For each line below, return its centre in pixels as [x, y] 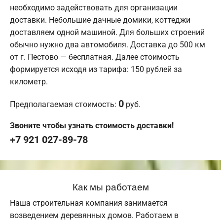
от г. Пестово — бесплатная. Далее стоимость [95, 57]
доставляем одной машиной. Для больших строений [107, 32]
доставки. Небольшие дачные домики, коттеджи [100, 20]
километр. [29, 81]
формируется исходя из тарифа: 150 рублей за [96, 69]
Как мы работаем [110, 186]
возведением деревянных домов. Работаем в [94, 215]
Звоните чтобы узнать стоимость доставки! [92, 125]
